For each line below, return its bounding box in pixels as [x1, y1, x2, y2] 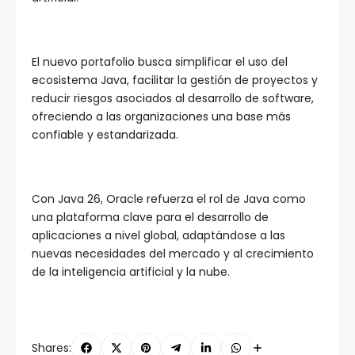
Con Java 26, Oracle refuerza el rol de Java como [32, 191, 306, 208]
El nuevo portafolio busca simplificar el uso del [32, 54, 288, 71]
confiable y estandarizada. [32, 127, 178, 143]
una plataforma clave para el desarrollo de [32, 209, 269, 226]
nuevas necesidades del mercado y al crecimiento [32, 246, 314, 262]
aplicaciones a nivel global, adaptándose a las [32, 227, 285, 244]
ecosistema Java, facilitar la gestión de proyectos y [32, 72, 318, 89]
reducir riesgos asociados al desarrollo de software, [32, 90, 314, 107]
